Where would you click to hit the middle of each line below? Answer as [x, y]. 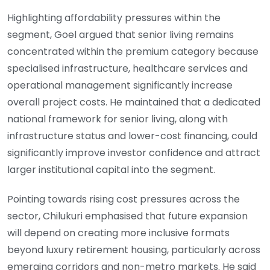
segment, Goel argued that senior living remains [121, 34]
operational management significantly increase [120, 85]
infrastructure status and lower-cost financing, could [132, 136]
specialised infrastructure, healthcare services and [127, 68]
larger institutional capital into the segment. [111, 169]
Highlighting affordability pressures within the [114, 17]
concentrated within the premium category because [133, 51]
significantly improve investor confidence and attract [134, 152]
